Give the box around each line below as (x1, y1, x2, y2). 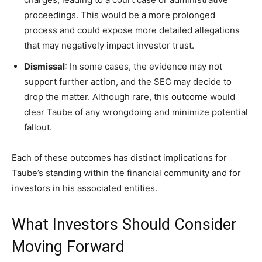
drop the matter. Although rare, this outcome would (24, 91, 235, 102)
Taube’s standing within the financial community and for (12, 167, 241, 178)
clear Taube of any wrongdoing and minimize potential (24, 106, 248, 118)
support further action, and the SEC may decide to (24, 75, 232, 87)
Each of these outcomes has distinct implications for (12, 151, 227, 163)
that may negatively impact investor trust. (24, 39, 194, 51)
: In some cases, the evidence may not (65, 60, 222, 72)
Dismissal (24, 60, 65, 72)
